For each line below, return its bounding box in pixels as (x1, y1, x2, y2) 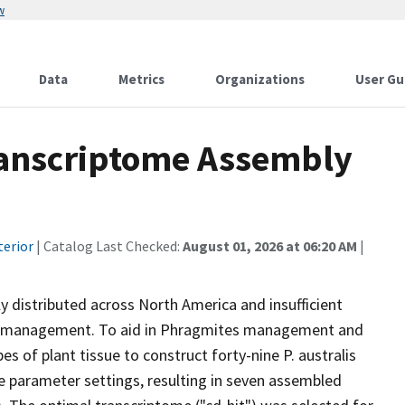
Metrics (118, 71, 165, 88)
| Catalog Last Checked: (33, 237, 183, 255)
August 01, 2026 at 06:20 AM (183, 237, 357, 255)
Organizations (215, 71, 305, 88)
